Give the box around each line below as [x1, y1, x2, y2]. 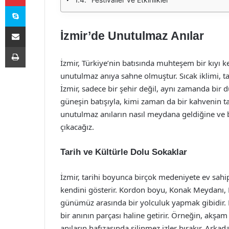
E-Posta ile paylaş [25, 22, 45, 30]
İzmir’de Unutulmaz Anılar [60, 29, 204, 42]
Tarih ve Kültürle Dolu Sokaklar [60, 147, 187, 157]
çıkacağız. [60, 122, 94, 132]
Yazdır [25, 42, 44, 51]
